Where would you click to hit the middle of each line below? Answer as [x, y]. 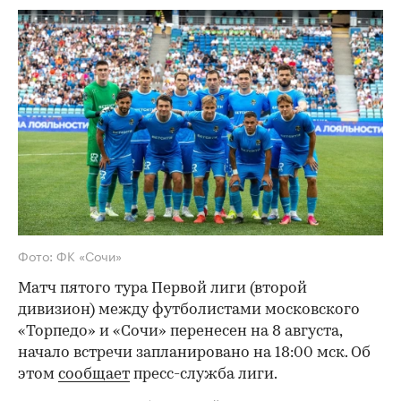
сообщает [94, 374]
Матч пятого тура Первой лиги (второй [162, 288]
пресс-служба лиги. [204, 374]
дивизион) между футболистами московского [189, 310]
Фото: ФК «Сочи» [70, 255]
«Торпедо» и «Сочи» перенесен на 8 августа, [180, 331]
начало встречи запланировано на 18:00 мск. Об [194, 353]
